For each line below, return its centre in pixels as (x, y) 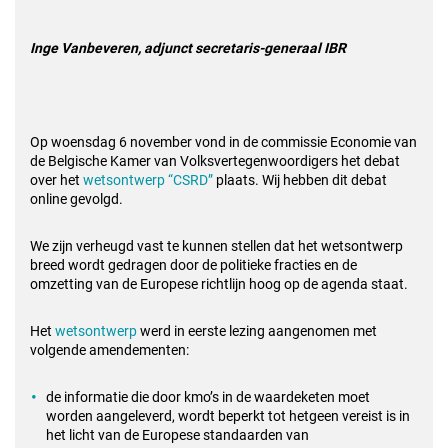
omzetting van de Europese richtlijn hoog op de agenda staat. (219, 284)
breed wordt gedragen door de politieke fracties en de (193, 265)
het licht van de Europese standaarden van (177, 435)
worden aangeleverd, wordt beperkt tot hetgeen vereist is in (228, 416)
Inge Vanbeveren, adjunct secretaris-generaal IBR (188, 48)
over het (56, 180)
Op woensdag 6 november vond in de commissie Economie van (223, 142)
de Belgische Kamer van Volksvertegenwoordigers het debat (215, 161)
